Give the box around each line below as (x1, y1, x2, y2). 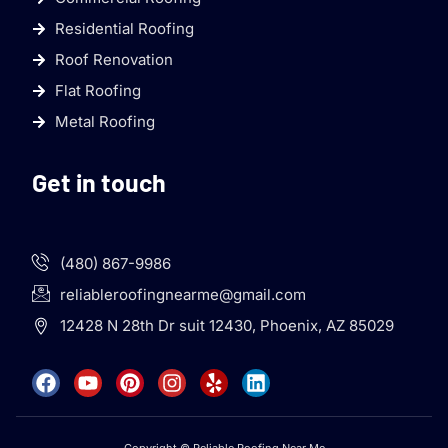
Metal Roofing (54, 112, 155, 132)
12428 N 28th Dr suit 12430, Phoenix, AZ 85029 (59, 316, 394, 336)
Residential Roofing (54, 19, 194, 39)
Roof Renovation (54, 50, 173, 70)
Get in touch (32, 167, 166, 198)
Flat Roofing (54, 81, 141, 101)
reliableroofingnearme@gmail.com (59, 285, 306, 305)
